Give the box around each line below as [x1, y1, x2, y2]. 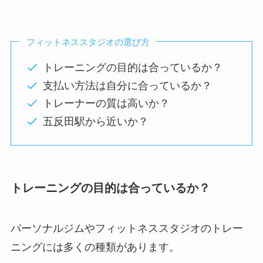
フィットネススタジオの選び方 [26, 37, 150, 48]
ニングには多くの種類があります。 [10, 241, 180, 254]
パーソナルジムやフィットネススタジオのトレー [10, 222, 243, 235]
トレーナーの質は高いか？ [42, 97, 170, 110]
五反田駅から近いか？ [42, 115, 149, 127]
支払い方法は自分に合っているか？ [42, 79, 212, 92]
